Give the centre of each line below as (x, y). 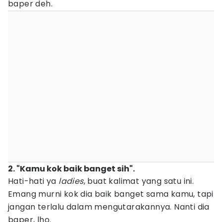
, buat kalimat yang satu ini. (139, 181)
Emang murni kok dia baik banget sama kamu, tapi (111, 194)
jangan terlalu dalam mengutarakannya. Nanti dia (109, 207)
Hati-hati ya (33, 181)
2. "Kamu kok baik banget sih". (71, 169)
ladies (71, 181)
